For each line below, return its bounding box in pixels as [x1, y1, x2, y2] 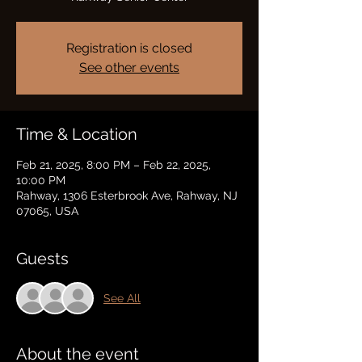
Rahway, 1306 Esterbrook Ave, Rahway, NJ [16, 189, 238, 202]
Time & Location [16, 124, 137, 144]
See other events [79, 60, 179, 75]
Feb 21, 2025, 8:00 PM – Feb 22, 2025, [16, 158, 211, 171]
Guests [16, 249, 69, 268]
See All [103, 291, 141, 305]
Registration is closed [66, 40, 192, 56]
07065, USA [16, 204, 78, 217]
